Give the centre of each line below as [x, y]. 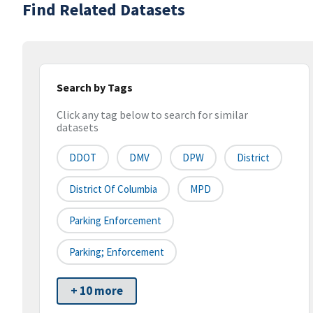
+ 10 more [97, 291]
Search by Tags [95, 87]
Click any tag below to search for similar [152, 115]
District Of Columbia [113, 189]
